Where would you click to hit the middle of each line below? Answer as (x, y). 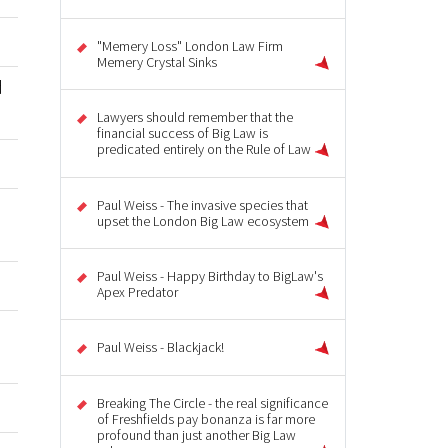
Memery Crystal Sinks (157, 61)
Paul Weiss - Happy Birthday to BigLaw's (210, 276)
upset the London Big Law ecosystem (203, 220)
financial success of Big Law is (182, 133)
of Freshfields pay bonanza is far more (206, 418)
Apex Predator (137, 292)
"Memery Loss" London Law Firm (190, 45)
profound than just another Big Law (196, 434)
